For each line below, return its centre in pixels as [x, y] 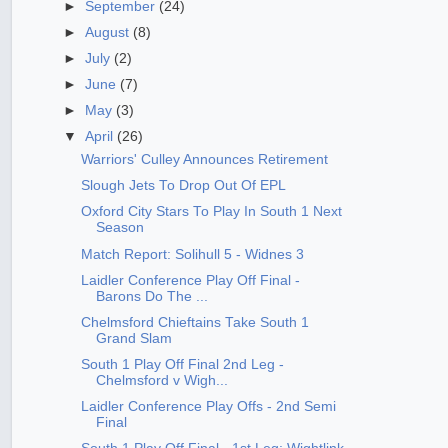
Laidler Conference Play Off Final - [190, 280]
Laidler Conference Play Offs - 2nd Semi [208, 406]
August [109, 32]
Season [119, 228]
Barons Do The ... [151, 296]
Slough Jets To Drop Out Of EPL [183, 186]
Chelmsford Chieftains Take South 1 [194, 322]
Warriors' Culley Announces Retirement [204, 160]
